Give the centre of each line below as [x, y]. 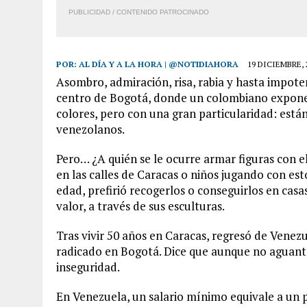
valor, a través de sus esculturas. [140, 206]
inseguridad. [88, 267]
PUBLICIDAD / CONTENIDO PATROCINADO [139, 12]
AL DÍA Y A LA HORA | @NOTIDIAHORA [159, 64]
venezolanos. [90, 129]
